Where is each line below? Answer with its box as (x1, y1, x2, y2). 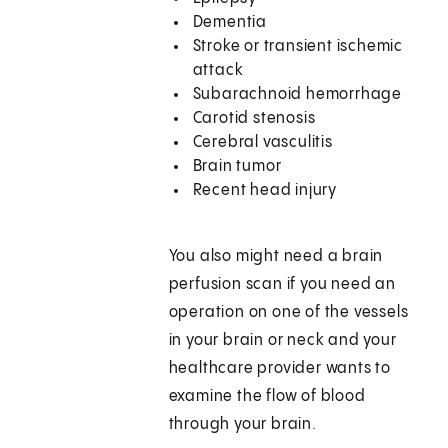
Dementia (192, 14, 268, 32)
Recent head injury (192, 182, 410, 200)
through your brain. (168, 416, 321, 434)
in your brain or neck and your (168, 332, 397, 350)
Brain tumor (192, 158, 282, 176)
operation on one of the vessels (168, 304, 409, 322)
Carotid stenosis (192, 110, 316, 128)
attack (192, 62, 244, 80)
